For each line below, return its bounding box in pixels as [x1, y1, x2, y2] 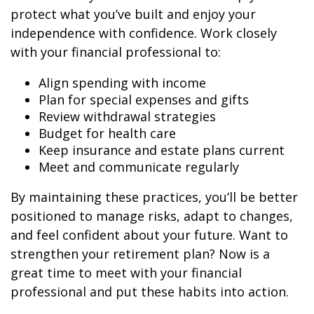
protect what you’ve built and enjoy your [11, 5, 256, 22]
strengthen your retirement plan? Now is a [11, 245, 270, 262]
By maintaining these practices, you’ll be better [11, 188, 298, 205]
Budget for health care [39, 124, 176, 142]
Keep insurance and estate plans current [39, 141, 285, 158]
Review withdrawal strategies [39, 107, 216, 125]
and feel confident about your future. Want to [11, 226, 288, 243]
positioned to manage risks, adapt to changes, [11, 207, 293, 224]
